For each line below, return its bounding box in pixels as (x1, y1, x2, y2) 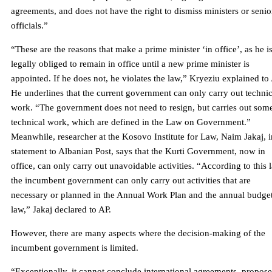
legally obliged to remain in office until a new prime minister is (11, 59, 250, 69)
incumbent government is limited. (11, 243, 138, 253)
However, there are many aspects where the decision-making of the (11, 228, 265, 239)
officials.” (11, 21, 48, 31)
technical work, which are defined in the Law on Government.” (11, 117, 251, 127)
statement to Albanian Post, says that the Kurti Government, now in (11, 146, 265, 157)
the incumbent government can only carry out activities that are (11, 175, 251, 186)
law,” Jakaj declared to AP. (11, 205, 111, 215)
